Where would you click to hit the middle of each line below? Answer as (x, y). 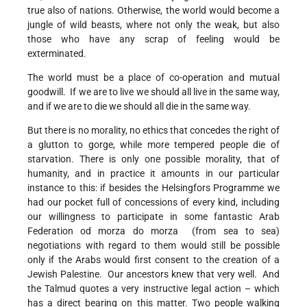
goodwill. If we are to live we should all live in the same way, (153, 92)
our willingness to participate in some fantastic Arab (153, 217)
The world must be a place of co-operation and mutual (153, 78)
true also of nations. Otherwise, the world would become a (153, 11)
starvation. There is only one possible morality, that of (153, 159)
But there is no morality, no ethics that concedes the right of (153, 131)
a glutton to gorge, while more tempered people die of (153, 145)
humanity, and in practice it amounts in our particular (153, 174)
